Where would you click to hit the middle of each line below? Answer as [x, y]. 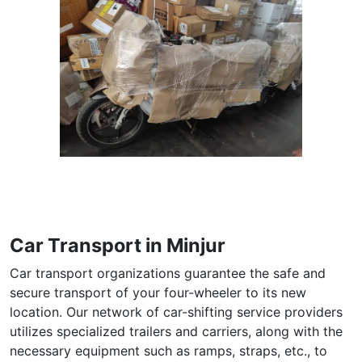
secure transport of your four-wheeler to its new [158, 292]
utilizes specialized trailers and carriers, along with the [176, 331]
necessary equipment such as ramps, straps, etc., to [168, 350]
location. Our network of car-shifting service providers [176, 311]
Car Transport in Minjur [118, 245]
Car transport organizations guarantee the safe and [168, 273]
